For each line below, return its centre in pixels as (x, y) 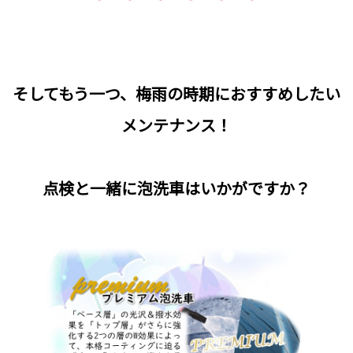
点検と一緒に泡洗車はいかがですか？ (176, 188)
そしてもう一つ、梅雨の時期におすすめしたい (176, 94)
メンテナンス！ (176, 125)
